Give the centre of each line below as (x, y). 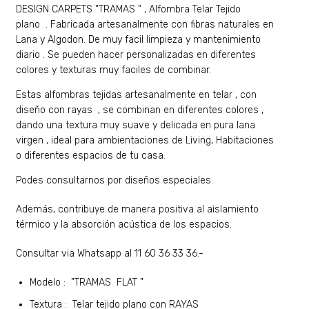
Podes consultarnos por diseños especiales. (115, 180)
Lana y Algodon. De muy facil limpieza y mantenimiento (139, 40)
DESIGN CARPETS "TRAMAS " (79, 9)
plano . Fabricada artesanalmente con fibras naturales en (145, 24)
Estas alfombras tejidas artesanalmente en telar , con (137, 95)
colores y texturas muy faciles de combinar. (114, 70)
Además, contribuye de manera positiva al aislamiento (138, 209)
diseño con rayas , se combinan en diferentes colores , (140, 110)
